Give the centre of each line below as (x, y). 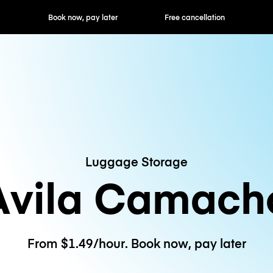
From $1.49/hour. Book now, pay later (136, 243)
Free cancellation (136, 17)
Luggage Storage (136, 161)
